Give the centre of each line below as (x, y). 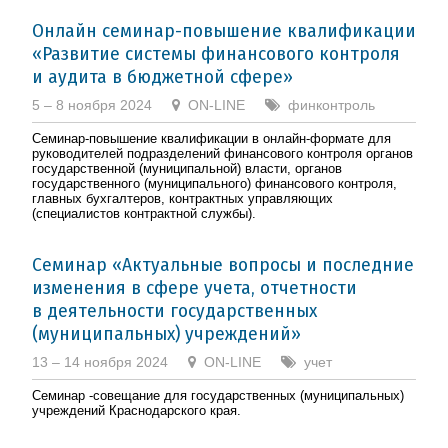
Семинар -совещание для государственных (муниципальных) (218, 395)
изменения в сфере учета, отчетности (194, 287)
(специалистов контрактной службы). (144, 213)
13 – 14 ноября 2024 (100, 361)
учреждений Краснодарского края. (136, 410)
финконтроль (331, 104)
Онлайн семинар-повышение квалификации (224, 30)
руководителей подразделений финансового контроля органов (222, 153)
